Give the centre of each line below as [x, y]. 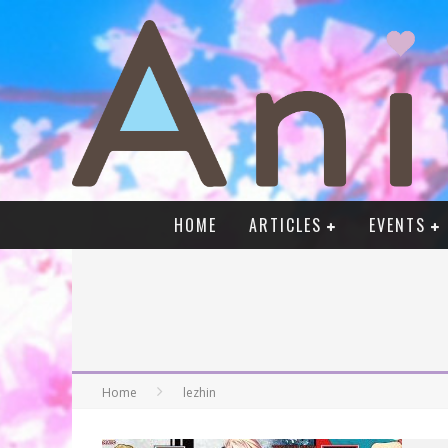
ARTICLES [285, 225]
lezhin [199, 393]
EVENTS [397, 225]
